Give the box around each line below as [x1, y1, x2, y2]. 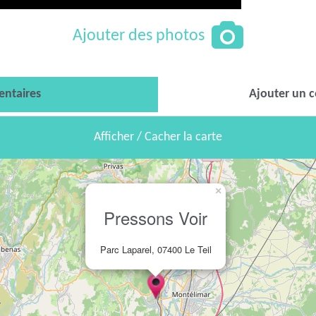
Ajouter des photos [73, 28, 205, 45]
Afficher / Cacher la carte [94, 130, 222, 145]
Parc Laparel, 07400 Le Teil [99, 243, 212, 257]
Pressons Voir [104, 205, 207, 231]
